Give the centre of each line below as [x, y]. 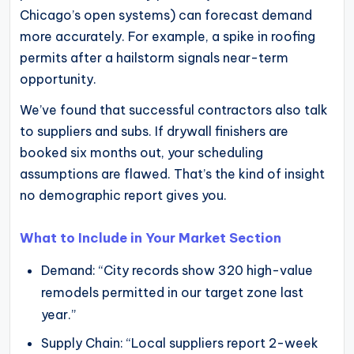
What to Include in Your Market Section [151, 238]
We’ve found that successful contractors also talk [174, 109]
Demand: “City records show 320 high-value [177, 271]
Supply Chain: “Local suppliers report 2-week [180, 343]
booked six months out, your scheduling [141, 152]
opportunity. [58, 79]
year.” [59, 315]
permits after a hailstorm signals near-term [154, 57]
